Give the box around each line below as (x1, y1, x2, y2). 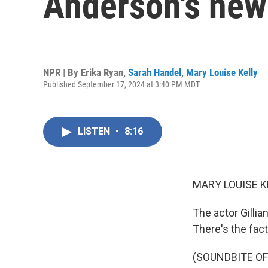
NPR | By (43, 66, 81, 78)
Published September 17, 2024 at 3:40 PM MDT (43, 79, 200, 89)
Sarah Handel (128, 66, 181, 78)
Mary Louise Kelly (186, 66, 258, 78)
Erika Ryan (81, 66, 123, 78)
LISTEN (78, 126, 112, 137)
